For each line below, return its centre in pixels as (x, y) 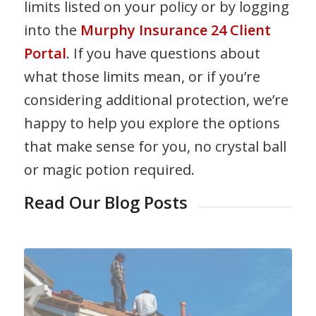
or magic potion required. (109, 169)
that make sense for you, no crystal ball (155, 146)
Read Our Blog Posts (105, 202)
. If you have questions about (163, 53)
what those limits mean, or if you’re (142, 76)
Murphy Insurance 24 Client (175, 30)
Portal (45, 53)
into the (52, 30)
